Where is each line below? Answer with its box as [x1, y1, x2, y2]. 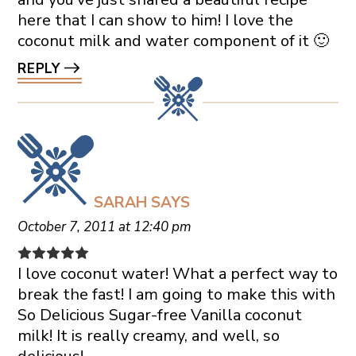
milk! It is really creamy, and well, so [17, 324, 280, 346]
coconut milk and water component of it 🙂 [17, 29, 329, 52]
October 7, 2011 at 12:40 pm [17, 217, 192, 236]
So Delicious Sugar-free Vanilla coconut [17, 304, 302, 326]
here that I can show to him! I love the [17, 9, 293, 31]
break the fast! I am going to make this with [17, 283, 335, 305]
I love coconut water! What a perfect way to [17, 262, 338, 284]
